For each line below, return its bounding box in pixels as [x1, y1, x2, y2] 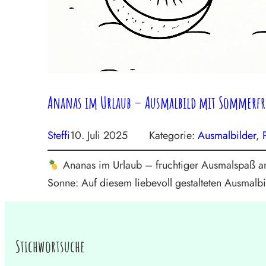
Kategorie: [149, 128, 198, 144]
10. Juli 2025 [70, 128, 128, 144]
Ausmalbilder [198, 128, 256, 144]
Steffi [47, 128, 70, 144]
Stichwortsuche [15, 236, 85, 256]
